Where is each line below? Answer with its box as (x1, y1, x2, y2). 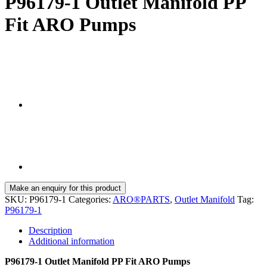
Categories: (69, 194, 113, 205)
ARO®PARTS (113, 194, 170, 205)
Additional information (29, 236, 114, 247)
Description (29, 225, 72, 236)
